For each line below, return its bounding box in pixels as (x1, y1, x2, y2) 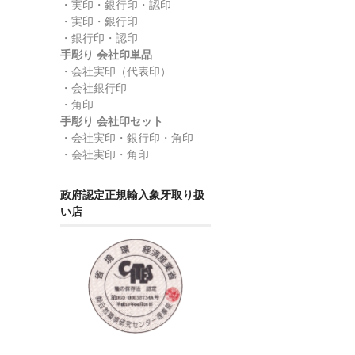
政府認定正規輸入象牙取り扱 (60, 188, 204, 201)
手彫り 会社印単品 (60, 48, 152, 61)
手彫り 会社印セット (60, 114, 163, 128)
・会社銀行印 (60, 81, 127, 94)
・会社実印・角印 (60, 147, 149, 161)
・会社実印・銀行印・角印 (60, 131, 193, 144)
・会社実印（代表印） (60, 64, 171, 78)
